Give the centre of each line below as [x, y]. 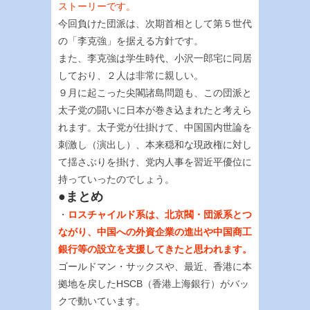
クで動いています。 [102, 301]
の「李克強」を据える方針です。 [131, 40]
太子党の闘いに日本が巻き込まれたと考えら [155, 110]
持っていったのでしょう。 [116, 179]
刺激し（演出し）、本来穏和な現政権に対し [155, 144]
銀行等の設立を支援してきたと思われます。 [155, 249]
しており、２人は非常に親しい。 [131, 75]
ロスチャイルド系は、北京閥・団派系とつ [160, 214]
